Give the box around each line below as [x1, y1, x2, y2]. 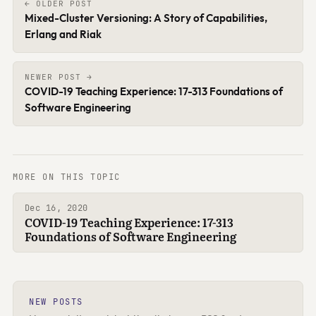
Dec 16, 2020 [24, 202, 88, 213]
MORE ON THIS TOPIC [12, 171, 121, 183]
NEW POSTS [29, 296, 83, 308]
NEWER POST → [24, 72, 92, 83]
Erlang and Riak [24, 28, 102, 42]
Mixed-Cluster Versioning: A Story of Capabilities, [24, 11, 267, 25]
